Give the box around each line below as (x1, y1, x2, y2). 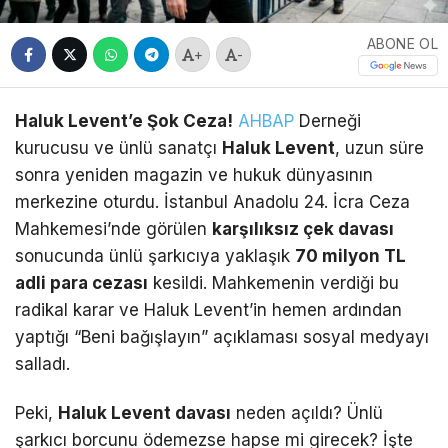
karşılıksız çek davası (212, 218, 394, 239)
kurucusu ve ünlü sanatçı (15, 137, 222, 158)
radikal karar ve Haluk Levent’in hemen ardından (15, 299, 402, 320)
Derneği (294, 110, 361, 131)
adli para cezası (15, 272, 148, 293)
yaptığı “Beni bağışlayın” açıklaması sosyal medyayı (15, 326, 429, 347)
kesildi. (148, 272, 207, 293)
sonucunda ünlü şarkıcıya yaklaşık (15, 245, 295, 266)
